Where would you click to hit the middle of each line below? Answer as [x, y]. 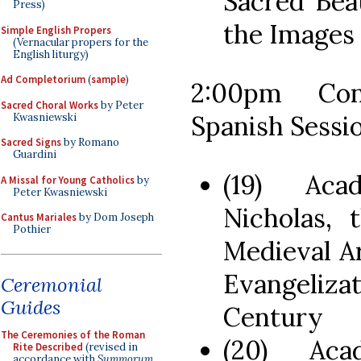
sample [108, 79]
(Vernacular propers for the [81, 42]
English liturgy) [51, 54]
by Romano [90, 142]
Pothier [32, 229]
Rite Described [48, 346]
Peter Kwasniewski [60, 192]
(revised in [110, 346]
